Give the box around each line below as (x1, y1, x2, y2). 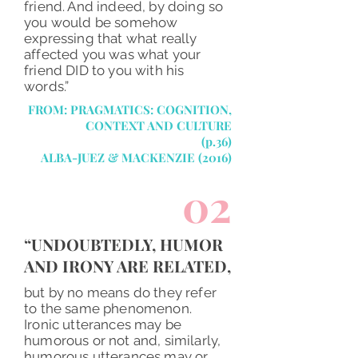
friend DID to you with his (24, 62, 185, 78)
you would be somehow (24, 14, 178, 30)
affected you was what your (24, 46, 201, 62)
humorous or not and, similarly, (24, 332, 221, 348)
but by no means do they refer (24, 284, 217, 300)
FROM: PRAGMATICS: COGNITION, (28, 101, 232, 117)
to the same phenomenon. (24, 300, 196, 316)
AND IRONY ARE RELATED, (24, 255, 231, 276)
